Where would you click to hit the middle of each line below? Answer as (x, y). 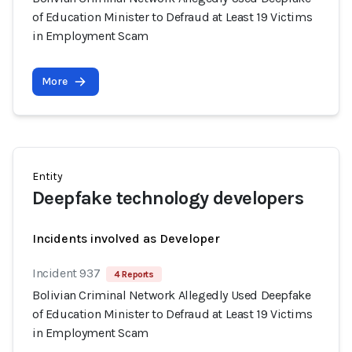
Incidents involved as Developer (126, 238)
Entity (48, 176)
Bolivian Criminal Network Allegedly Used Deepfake (172, 295)
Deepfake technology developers (168, 198)
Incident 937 (66, 273)
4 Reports (134, 274)
